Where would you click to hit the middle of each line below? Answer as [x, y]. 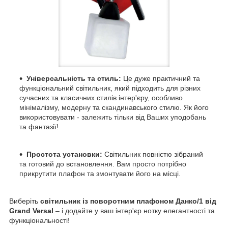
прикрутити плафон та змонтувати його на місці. [100, 173]
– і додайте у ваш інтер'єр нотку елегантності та [134, 210]
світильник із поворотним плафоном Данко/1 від [128, 201]
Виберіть [25, 201]
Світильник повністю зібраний [154, 154]
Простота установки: [65, 154]
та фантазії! [39, 126]
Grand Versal [31, 210]
